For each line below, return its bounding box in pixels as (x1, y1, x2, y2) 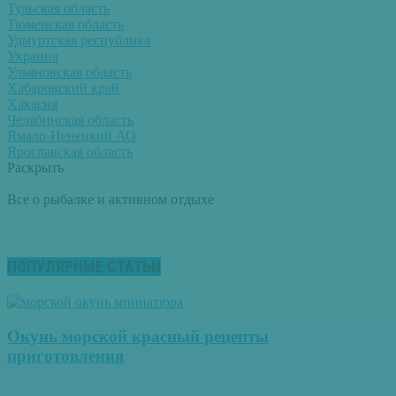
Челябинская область (7, 111, 133, 127)
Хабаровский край (7, 80, 119, 95)
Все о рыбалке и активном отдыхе (7, 191, 214, 207)
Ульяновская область (7, 64, 132, 80)
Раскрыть (7, 159, 64, 175)
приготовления (7, 346, 124, 365)
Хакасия (7, 95, 57, 111)
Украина (7, 48, 58, 64)
